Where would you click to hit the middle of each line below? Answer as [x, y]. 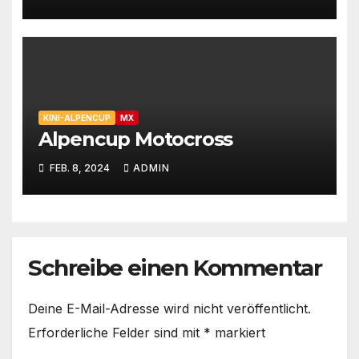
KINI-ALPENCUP [77, 118]
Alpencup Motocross [135, 139]
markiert [238, 333]
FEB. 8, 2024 [79, 167]
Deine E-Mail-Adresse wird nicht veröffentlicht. [169, 309]
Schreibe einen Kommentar [175, 268]
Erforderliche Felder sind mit [116, 333]
